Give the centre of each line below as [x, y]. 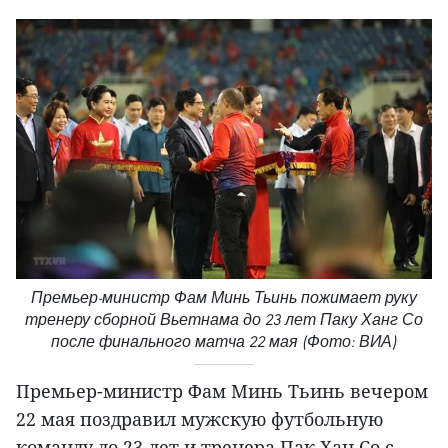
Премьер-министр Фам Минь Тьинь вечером [222, 390]
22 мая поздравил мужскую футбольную [199, 418]
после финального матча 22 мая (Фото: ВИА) [224, 341]
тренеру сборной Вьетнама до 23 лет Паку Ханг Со [224, 319]
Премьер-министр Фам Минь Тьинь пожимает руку [224, 297]
